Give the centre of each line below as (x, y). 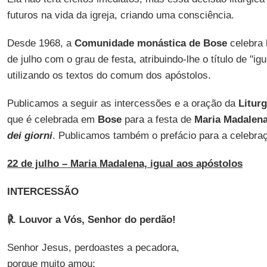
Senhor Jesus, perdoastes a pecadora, (93, 248)
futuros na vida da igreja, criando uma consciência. (120, 15)
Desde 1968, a (41, 43)
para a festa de (158, 119)
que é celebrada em (52, 119)
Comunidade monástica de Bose (150, 43)
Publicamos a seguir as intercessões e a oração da (122, 103)
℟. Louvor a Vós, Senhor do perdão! (91, 220)
